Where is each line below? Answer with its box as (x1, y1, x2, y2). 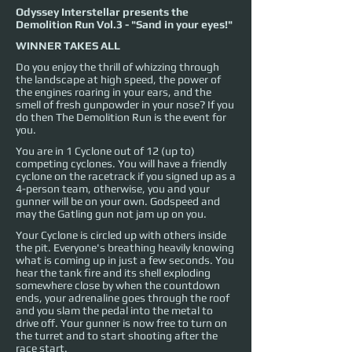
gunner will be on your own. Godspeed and (16, 195, 220, 208)
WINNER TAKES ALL (16, 39, 120, 53)
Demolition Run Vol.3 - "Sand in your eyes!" (16, 18, 233, 31)
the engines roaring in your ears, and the (16, 86, 211, 99)
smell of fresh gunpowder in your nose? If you (16, 98, 234, 112)
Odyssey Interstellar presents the (16, 5, 189, 19)
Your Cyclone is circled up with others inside (16, 229, 226, 242)
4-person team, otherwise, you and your (16, 182, 210, 196)
